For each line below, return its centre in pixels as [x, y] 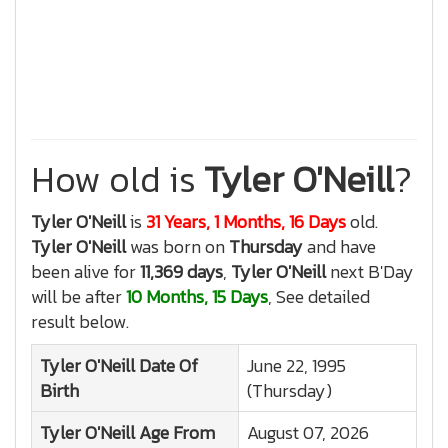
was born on [177, 246]
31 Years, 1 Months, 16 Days [246, 221]
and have [339, 246]
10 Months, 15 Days [197, 296]
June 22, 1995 [296, 365]
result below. [80, 321]
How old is [117, 179]
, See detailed [319, 296]
